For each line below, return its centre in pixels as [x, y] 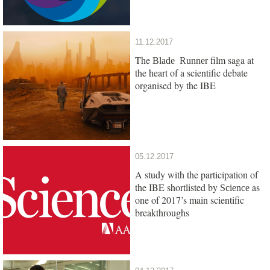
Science [235, 187]
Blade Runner [180, 59]
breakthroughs [162, 212]
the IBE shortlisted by [177, 187]
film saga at [231, 60]
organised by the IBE [175, 85]
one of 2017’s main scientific [190, 199]
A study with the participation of [196, 174]
